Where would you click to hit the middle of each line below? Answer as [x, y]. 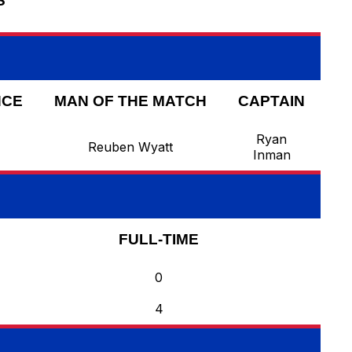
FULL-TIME [159, 240]
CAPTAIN [271, 101]
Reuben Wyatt [130, 147]
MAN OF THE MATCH [130, 101]
